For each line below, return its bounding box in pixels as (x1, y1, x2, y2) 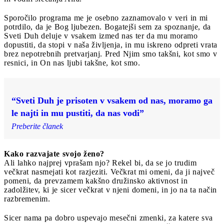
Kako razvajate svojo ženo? (4, 149, 104, 158)
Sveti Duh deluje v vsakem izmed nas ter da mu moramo (4, 31, 197, 40)
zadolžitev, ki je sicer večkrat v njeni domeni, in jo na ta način (4, 185, 217, 194)
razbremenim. (4, 194, 50, 203)
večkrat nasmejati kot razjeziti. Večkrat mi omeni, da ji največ (4, 167, 214, 176)
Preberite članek (11, 122, 63, 131)
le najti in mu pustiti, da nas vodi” (11, 108, 144, 118)
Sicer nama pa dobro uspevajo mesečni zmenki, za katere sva (4, 213, 213, 222)
